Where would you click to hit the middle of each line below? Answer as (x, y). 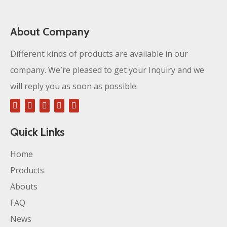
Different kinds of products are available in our (99, 54)
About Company (50, 32)
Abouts (24, 186)
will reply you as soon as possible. (74, 86)
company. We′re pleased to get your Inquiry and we (107, 70)
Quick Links (37, 132)
